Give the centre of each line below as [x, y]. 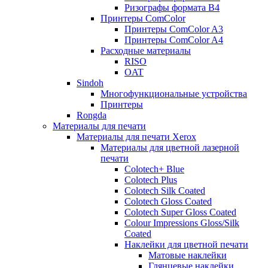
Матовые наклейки [188, 255]
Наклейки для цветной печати [186, 244]
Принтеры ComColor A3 [174, 29]
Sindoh [90, 83]
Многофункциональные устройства [174, 93]
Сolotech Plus [151, 179]
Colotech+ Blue [154, 169]
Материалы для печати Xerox [136, 136]
